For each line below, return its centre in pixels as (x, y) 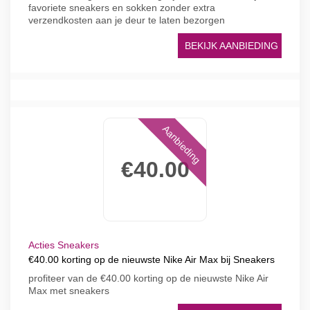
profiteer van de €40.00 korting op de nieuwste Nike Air (148, 278)
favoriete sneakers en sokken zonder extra (122, 8)
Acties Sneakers (64, 245)
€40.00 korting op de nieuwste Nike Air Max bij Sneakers (152, 259)
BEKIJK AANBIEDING (231, 46)
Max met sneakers (69, 291)
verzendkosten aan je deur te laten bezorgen (127, 20)
